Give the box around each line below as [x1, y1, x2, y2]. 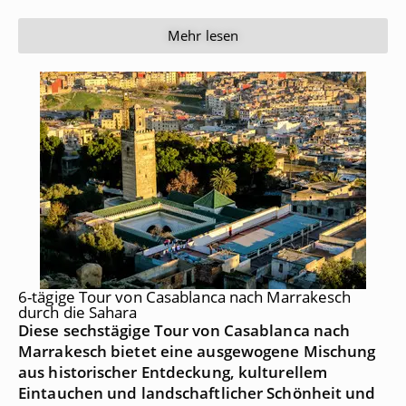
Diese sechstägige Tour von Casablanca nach [18, 319, 351, 341]
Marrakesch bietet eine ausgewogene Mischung [18, 340, 376, 362]
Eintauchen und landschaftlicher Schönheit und [18, 382, 376, 403]
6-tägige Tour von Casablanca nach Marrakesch [18, 285, 352, 307]
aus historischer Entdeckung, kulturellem [18, 361, 328, 382]
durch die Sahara [18, 301, 138, 323]
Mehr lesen [168, 25, 238, 44]
